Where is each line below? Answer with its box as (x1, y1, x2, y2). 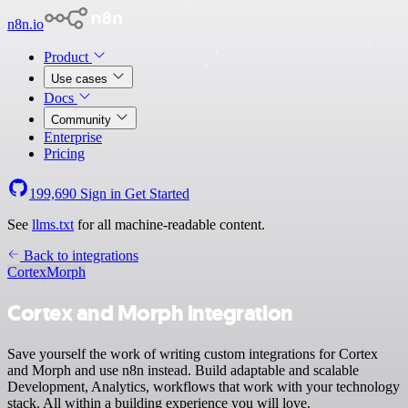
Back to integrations (20, 248, 138, 263)
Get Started (125, 186, 189, 201)
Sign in (76, 186, 125, 201)
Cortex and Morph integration (7, 298, 293, 328)
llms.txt (32, 217, 74, 232)
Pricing (44, 146, 85, 161)
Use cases (51, 72, 111, 86)
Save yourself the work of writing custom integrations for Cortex (7, 345, 378, 362)
